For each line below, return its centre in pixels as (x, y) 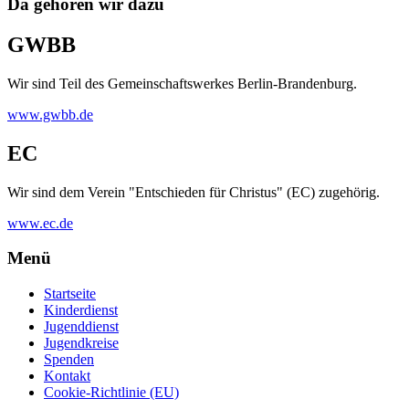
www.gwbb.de (50, 114)
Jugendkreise (81, 342)
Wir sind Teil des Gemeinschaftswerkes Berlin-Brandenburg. (182, 83)
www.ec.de (40, 223)
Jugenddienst (81, 326)
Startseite (70, 293)
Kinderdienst (81, 309)
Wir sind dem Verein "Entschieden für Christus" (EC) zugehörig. (194, 192)
